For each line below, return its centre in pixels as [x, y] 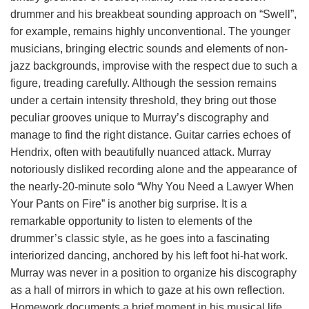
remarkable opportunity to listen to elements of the [131, 221]
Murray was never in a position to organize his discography [153, 273]
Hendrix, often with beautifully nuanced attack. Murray [141, 152]
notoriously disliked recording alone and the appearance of [153, 169]
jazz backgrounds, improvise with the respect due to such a [154, 66]
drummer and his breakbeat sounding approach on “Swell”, [153, 14]
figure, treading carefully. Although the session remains [143, 83]
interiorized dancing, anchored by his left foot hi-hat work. [149, 256]
